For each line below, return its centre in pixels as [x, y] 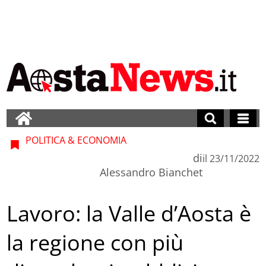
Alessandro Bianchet [151, 172]
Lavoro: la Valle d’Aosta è [129, 214]
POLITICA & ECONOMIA [75, 140]
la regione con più [95, 243]
